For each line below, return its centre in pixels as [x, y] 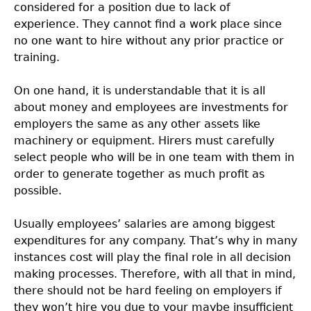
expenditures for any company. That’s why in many [155, 241]
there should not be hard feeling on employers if [148, 291]
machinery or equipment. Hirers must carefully [144, 141]
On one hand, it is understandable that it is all [140, 91]
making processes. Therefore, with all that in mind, [155, 274]
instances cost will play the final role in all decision [152, 257]
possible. [38, 191]
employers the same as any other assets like [137, 124]
